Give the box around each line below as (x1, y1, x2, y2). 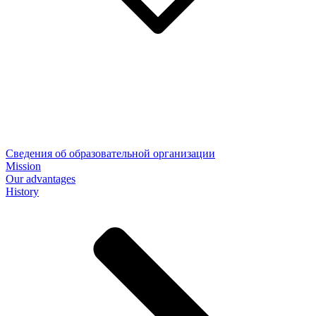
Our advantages (6, 173, 75, 186)
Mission (6, 160, 41, 173)
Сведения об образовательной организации (6, 147, 215, 160)
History (6, 186, 39, 198)
